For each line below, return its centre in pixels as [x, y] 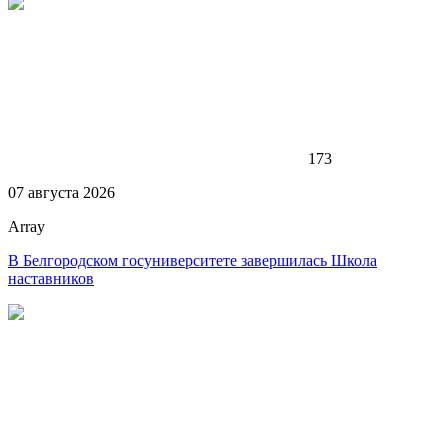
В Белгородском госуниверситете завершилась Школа [192, 260]
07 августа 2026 [61, 192]
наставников [51, 278]
